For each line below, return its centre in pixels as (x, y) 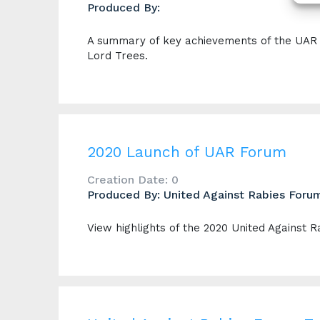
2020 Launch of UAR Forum (187, 152)
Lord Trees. (117, 56)
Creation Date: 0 (133, 180)
